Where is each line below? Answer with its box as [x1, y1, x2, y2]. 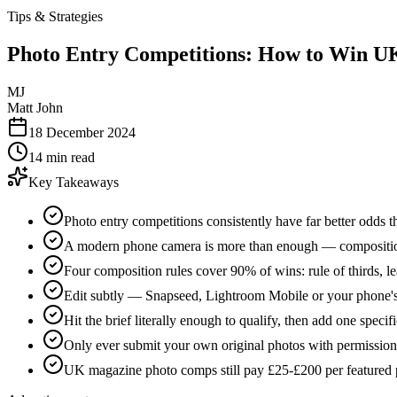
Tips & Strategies [7, 9, 103, 24]
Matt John [7, 99, 63, 115]
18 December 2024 [28, 124, 136, 140]
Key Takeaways [28, 174, 119, 190]
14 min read [28, 149, 95, 165]
